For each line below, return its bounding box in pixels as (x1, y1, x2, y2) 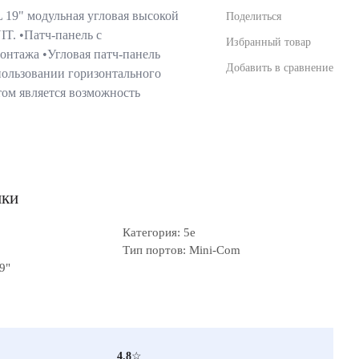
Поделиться (226, 10, 281, 22)
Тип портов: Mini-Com (123, 244, 240, 256)
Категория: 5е (123, 226, 196, 239)
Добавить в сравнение (226, 61, 333, 74)
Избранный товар (226, 35, 311, 48)
